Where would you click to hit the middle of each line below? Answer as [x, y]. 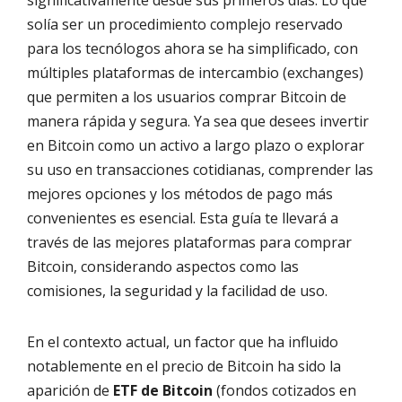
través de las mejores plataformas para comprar [189, 243]
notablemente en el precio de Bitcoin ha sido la [184, 367]
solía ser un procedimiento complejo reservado [185, 25]
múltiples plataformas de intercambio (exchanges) [195, 73]
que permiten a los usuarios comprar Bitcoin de [187, 97]
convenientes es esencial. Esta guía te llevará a [183, 218]
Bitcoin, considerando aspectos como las [163, 267]
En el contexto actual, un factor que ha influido [183, 342]
